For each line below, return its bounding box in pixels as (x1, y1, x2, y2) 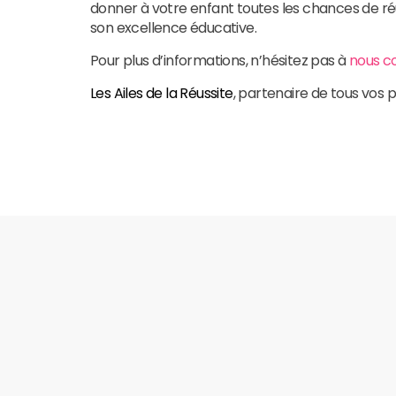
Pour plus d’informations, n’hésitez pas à (90, 50, 349, 71)
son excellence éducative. (90, 18, 256, 38)
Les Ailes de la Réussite (90, 83, 233, 103)
